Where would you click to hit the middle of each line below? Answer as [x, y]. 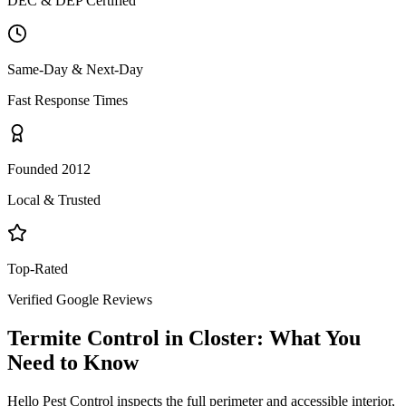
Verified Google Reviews [80, 299]
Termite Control [83, 338]
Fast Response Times [68, 100]
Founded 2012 [49, 169]
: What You [309, 338]
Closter [222, 338]
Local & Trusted [54, 199]
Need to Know [73, 362]
